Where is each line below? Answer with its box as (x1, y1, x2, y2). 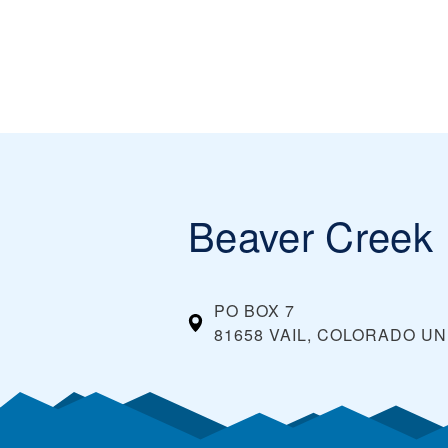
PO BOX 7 (214, 298, 296, 322)
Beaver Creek (188, 205, 433, 263)
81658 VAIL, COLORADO (214, 322, 417, 346)
